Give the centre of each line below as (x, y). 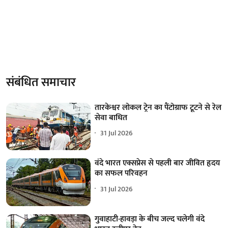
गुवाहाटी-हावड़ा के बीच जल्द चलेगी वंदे (150, 219)
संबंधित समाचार (41, 82)
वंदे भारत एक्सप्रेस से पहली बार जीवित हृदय (158, 163)
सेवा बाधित (111, 118)
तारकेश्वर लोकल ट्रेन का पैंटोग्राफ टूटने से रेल (158, 107)
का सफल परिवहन (121, 174)
